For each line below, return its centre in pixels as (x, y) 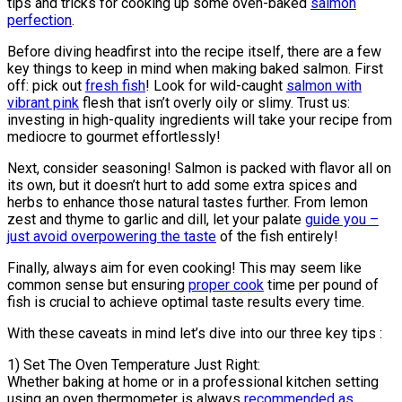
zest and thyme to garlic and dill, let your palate (156, 219)
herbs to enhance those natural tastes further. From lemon (188, 202)
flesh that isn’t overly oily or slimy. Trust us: (214, 102)
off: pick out (46, 85)
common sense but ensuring (98, 284)
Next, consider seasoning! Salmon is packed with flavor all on (199, 168)
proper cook (226, 284)
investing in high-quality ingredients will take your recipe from (200, 119)
